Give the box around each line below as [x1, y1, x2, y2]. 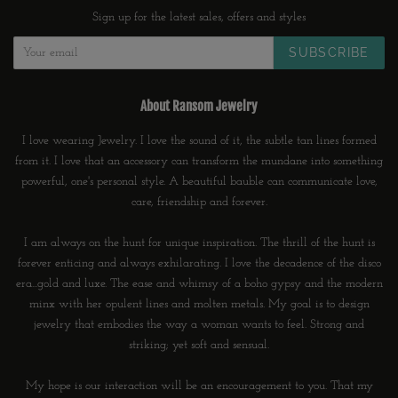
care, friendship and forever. [131, 195, 267, 208]
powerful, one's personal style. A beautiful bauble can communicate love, [20, 175, 378, 187]
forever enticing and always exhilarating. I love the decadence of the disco [17, 257, 381, 269]
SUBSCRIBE [289, 45, 370, 60]
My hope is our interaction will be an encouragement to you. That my [25, 379, 373, 392]
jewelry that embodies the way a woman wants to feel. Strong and [34, 318, 364, 330]
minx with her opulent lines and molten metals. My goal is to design [28, 298, 370, 310]
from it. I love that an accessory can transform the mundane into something [15, 155, 383, 167]
